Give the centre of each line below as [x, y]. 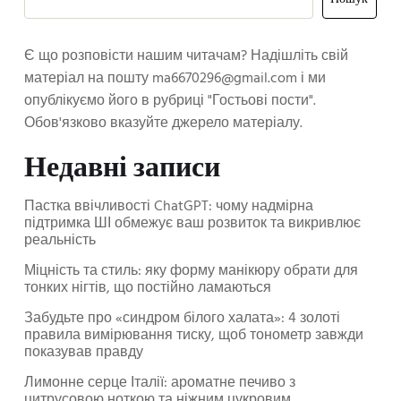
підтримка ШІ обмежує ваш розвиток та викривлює [192, 224]
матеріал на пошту [88, 78]
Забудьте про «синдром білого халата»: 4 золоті [182, 319]
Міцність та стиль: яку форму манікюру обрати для [191, 272]
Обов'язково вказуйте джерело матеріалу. [163, 123]
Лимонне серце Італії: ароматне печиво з [160, 384]
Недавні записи [122, 170]
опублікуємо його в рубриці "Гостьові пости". [170, 101]
